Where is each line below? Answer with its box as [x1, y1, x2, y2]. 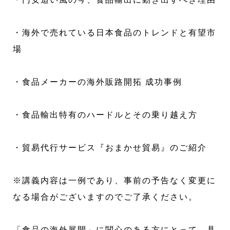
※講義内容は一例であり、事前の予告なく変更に [13, 176, 217, 185]
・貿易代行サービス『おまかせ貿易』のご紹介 [13, 143, 207, 152]
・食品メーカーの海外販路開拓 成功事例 [13, 78, 183, 87]
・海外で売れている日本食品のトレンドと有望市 [13, 28, 217, 37]
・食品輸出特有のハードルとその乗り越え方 [13, 110, 198, 120]
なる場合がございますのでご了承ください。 [13, 193, 198, 202]
